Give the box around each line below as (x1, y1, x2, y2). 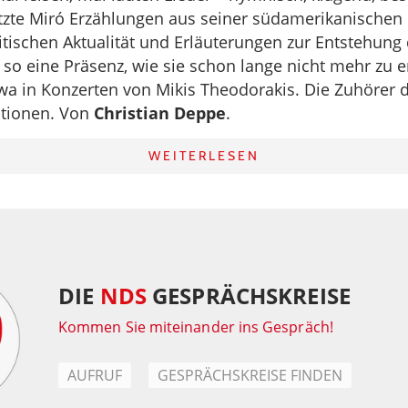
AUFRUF (67, 365, 122, 385)
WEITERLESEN (148, 148, 260, 164)
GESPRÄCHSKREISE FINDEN (158, 365, 342, 385)
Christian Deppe (94, 102, 226, 124)
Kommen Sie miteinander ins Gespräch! (58, 317, 333, 337)
